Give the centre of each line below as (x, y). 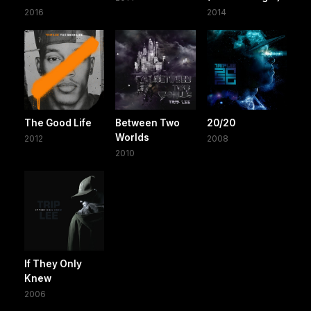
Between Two (148, 123)
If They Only (53, 264)
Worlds (133, 137)
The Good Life (58, 123)
